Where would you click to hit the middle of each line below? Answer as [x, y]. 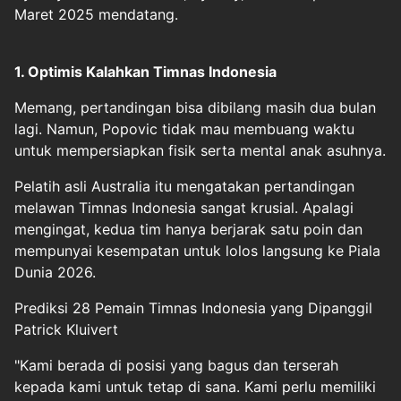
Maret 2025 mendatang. [96, 14]
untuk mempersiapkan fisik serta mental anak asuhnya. [200, 150]
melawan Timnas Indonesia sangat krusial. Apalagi [184, 207]
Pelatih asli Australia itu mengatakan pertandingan [184, 186]
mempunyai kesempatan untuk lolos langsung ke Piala [197, 250]
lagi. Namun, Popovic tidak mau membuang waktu [184, 128]
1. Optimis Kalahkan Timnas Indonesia [145, 71]
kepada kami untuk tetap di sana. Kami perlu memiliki [195, 386]
